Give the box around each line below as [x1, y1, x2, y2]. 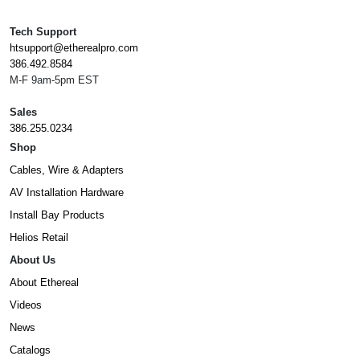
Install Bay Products [10, 208, 104, 221]
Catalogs [10, 343, 51, 356]
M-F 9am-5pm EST [10, 73, 99, 86]
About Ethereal [10, 276, 79, 288]
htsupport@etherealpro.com [10, 41, 138, 54]
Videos [10, 298, 42, 311]
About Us [10, 253, 55, 266]
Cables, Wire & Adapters [10, 163, 124, 176]
